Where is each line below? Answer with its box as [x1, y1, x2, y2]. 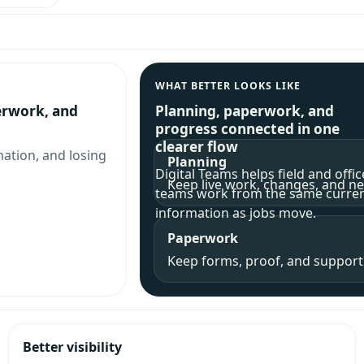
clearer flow [154, 136, 238, 156]
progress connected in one [154, 119, 340, 138]
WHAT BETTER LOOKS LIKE [154, 78, 301, 93]
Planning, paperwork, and [154, 101, 334, 120]
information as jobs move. [154, 204, 316, 223]
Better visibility [22, 338, 122, 357]
